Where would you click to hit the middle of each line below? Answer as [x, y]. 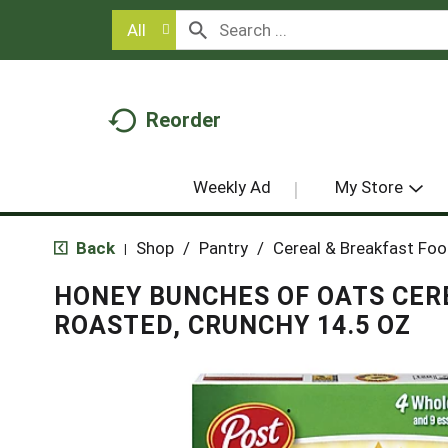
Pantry [223, 247]
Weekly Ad [231, 186]
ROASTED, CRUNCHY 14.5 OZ [232, 325]
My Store [368, 186]
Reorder [183, 119]
